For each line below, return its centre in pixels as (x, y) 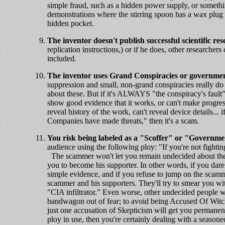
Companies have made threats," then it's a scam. (123, 121)
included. (62, 58)
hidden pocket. (71, 23)
